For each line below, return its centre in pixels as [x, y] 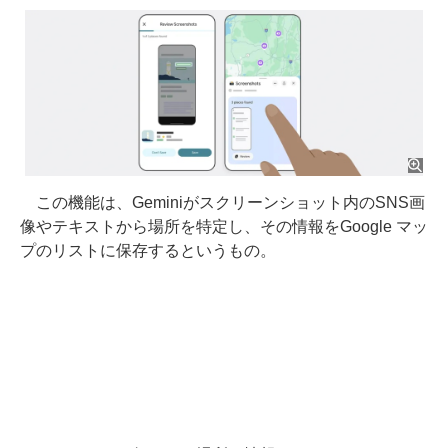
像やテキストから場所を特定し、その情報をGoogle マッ [224, 226]
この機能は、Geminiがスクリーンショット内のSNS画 [222, 202]
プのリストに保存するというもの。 [148, 250]
